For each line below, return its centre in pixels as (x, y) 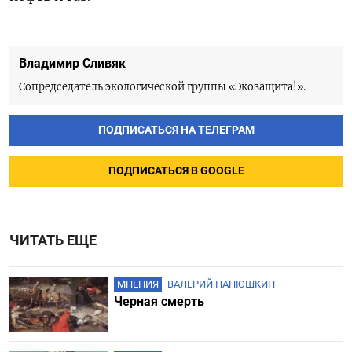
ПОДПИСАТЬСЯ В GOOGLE (176, 170)
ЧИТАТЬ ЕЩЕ (53, 240)
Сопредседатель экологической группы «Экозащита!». (162, 86)
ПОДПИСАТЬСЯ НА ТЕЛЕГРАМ (176, 130)
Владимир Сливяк (72, 63)
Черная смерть (159, 301)
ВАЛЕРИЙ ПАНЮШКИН (221, 284)
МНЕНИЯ (137, 284)
